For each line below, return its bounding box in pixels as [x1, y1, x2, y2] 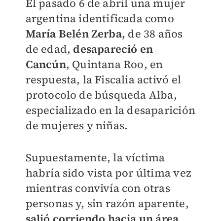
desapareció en [73, 41, 153, 56]
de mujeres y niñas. [25, 118, 128, 133]
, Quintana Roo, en [66, 57, 163, 72]
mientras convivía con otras [25, 181, 170, 195]
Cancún [25, 57, 66, 72]
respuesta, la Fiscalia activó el [25, 72, 181, 87]
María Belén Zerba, [25, 26, 126, 41]
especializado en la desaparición [25, 103, 195, 117]
